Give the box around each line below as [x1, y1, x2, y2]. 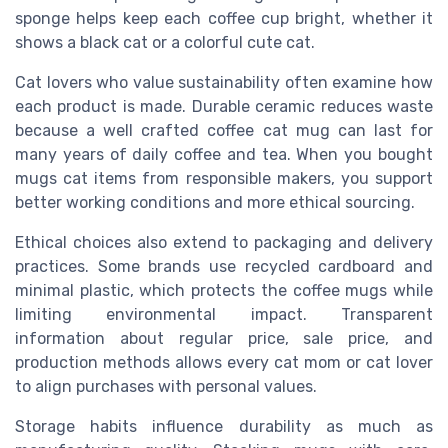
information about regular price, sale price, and [15, 329, 433, 349]
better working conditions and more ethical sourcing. [15, 193, 415, 213]
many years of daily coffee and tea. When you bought [15, 145, 433, 165]
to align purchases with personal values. [15, 377, 317, 397]
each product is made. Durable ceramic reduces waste [15, 97, 433, 117]
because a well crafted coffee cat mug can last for [15, 121, 433, 141]
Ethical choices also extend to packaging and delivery [15, 233, 433, 253]
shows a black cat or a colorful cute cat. [15, 33, 315, 53]
